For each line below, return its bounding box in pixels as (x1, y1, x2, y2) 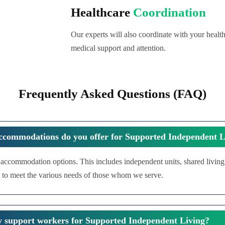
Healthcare (71, 6, 133, 19)
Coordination (133, 6, 206, 19)
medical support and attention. (71, 44, 166, 52)
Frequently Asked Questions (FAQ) (19, 87, 206, 100)
